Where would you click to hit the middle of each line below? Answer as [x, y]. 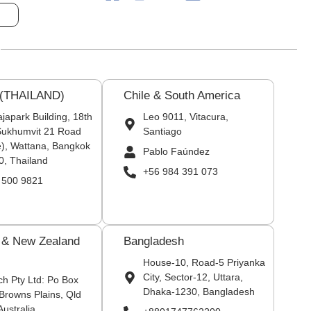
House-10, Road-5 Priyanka [204, 262]
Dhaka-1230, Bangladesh [199, 292]
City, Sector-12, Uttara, [193, 277]
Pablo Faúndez [176, 151]
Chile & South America [182, 95]
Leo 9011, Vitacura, [185, 117]
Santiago [162, 131]
